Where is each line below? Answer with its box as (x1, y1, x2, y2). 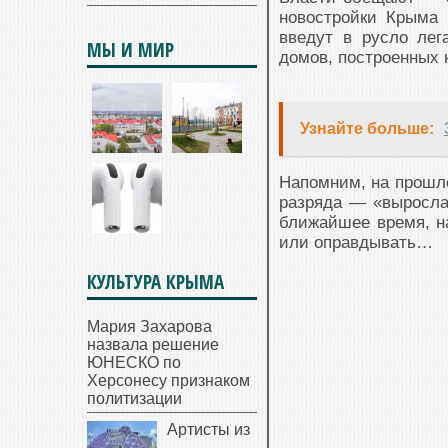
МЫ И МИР (87, 37, 174, 63)
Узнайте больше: (300, 120, 434, 138)
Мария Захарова (87, 318, 212, 335)
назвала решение (87, 336, 219, 353)
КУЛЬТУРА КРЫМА (87, 269, 224, 295)
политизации (87, 390, 182, 407)
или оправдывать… (279, 233, 433, 253)
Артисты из (167, 421, 250, 438)
